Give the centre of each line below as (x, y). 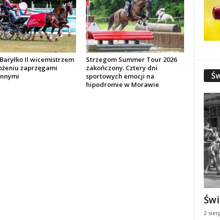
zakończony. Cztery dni (122, 68)
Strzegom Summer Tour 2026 (131, 59)
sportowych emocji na (120, 76)
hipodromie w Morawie (122, 84)
